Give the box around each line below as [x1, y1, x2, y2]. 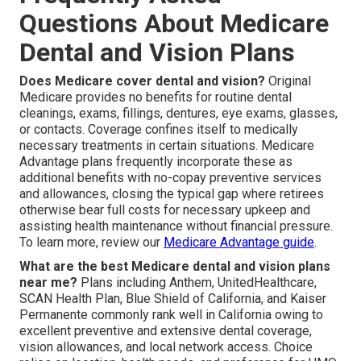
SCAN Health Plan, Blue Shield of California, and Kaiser [19, 290, 326, 306]
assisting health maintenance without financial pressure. [19, 218, 333, 234]
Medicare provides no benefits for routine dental [19, 89, 292, 105]
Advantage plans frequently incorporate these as [19, 153, 293, 169]
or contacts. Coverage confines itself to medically [19, 121, 298, 137]
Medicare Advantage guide [164, 234, 314, 250]
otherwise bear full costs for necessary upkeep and [19, 201, 310, 218]
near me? [19, 274, 77, 290]
